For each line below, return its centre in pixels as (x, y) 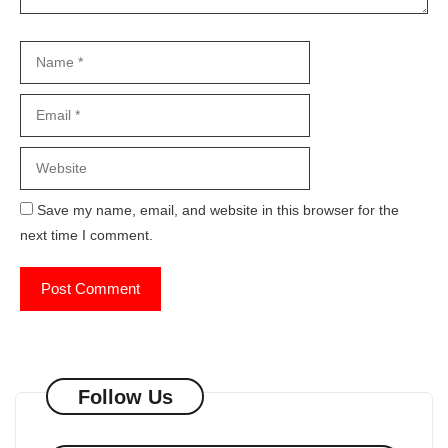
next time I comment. (86, 235)
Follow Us (125, 396)
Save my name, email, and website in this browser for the (218, 210)
